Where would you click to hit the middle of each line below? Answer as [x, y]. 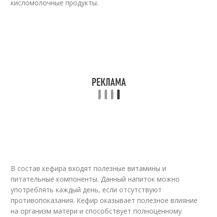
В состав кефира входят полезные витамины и [89, 168]
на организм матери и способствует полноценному [96, 211]
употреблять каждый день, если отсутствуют [86, 190]
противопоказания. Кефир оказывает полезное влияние [104, 200]
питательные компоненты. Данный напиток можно [95, 179]
